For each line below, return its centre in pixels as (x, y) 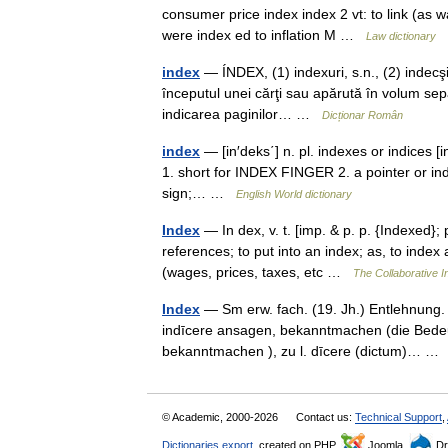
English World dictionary (294, 193)
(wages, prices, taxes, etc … (257, 271)
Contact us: (325, 416)
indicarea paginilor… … (242, 113)
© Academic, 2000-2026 (221, 416)
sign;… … (199, 192)
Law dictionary (401, 35)
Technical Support (398, 416)
